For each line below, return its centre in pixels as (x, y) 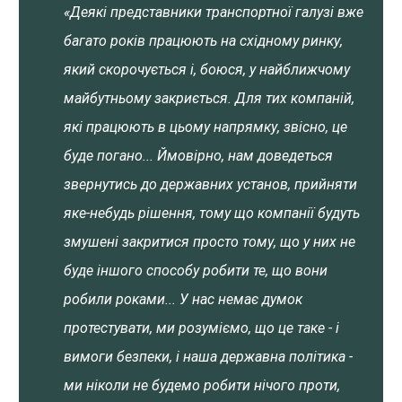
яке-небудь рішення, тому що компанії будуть (212, 213)
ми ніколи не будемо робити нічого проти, (202, 385)
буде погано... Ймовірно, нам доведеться (198, 156)
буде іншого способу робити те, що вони (196, 271)
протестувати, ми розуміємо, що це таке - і (201, 328)
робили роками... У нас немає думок (183, 299)
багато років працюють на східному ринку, (203, 41)
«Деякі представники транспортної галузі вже (214, 12)
